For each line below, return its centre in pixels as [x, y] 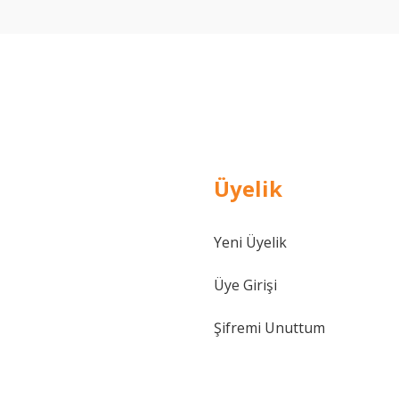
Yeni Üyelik [250, 242]
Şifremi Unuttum [269, 328]
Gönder [199, 198]
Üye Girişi [245, 285]
